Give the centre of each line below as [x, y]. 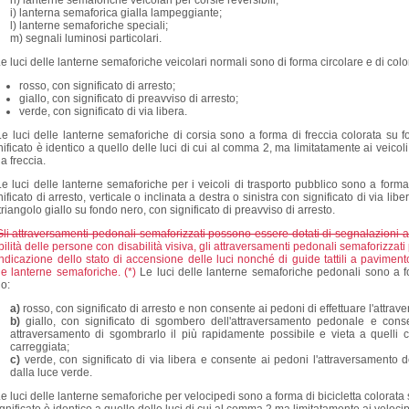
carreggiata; [40, 347]
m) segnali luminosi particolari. [86, 39]
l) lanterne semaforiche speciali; [89, 26]
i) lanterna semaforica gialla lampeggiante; [116, 13]
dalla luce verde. [51, 373]
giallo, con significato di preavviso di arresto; [129, 99]
